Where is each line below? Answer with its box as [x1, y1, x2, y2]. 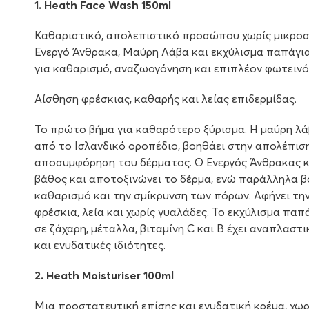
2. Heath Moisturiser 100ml [34, 270, 174, 281]
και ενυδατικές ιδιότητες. [34, 239, 166, 251]
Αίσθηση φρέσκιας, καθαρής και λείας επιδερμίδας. [34, 93, 297, 105]
